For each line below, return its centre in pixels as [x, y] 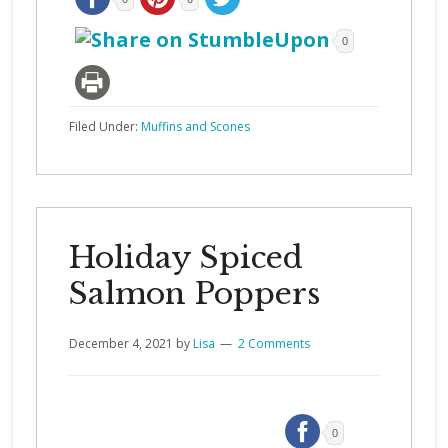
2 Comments [273, 343]
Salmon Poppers [194, 293]
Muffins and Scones [195, 126]
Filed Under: [104, 126]
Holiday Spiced [185, 257]
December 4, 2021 [120, 343]
